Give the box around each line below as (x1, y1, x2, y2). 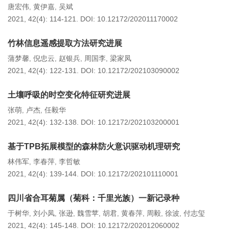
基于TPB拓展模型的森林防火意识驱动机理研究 (8, 142, 180, 151)
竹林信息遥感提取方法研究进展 (8, 39, 122, 48)
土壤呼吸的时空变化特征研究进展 (8, 90, 130, 99)
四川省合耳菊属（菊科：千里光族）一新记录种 (8, 194, 179, 202)
